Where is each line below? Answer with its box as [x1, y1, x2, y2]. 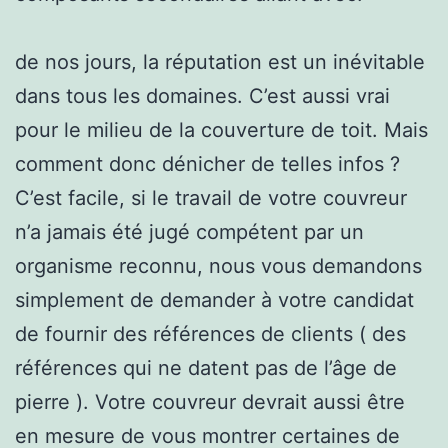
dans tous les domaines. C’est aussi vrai [15, 83, 390, 108]
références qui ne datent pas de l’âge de [15, 355, 397, 380]
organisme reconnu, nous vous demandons [15, 253, 422, 278]
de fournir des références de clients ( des [15, 321, 406, 346]
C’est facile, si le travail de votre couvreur [15, 185, 407, 210]
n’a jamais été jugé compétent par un [15, 219, 364, 244]
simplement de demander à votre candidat [15, 287, 414, 312]
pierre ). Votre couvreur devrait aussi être [15, 389, 405, 414]
